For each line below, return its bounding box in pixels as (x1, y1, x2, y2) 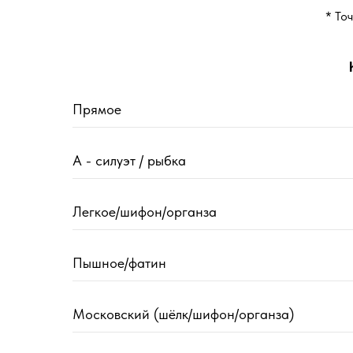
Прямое (72, 101, 121, 118)
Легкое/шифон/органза (72, 203, 217, 221)
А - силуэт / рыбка (72, 152, 186, 169)
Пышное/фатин (72, 255, 166, 272)
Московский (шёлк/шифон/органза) (72, 306, 294, 323)
